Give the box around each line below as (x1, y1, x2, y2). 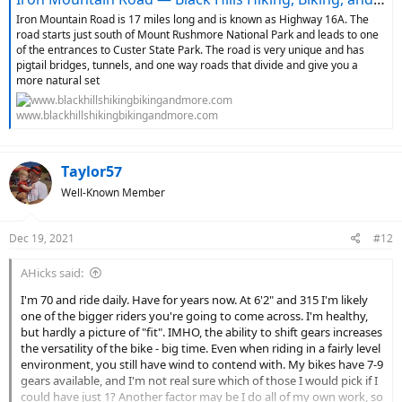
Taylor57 (61, 161, 122, 181)
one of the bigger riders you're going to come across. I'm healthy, (21, 307, 368, 324)
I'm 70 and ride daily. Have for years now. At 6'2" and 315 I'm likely (21, 291, 368, 308)
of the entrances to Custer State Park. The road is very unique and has (16, 41, 364, 57)
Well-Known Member (61, 184, 165, 200)
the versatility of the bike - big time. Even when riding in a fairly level (21, 339, 380, 356)
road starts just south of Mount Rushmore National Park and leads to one (16, 26, 379, 42)
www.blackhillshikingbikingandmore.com (16, 107, 218, 123)
